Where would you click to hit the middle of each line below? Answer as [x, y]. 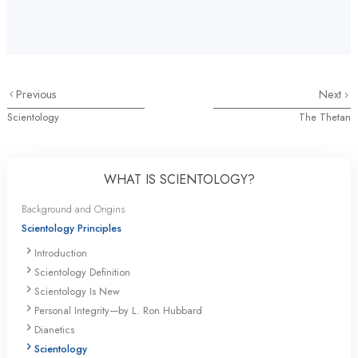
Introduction [61, 253]
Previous [37, 94]
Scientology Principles [72, 228]
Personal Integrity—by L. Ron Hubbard [118, 310]
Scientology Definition [82, 272]
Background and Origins [73, 209]
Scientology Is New [77, 291]
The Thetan [325, 117]
